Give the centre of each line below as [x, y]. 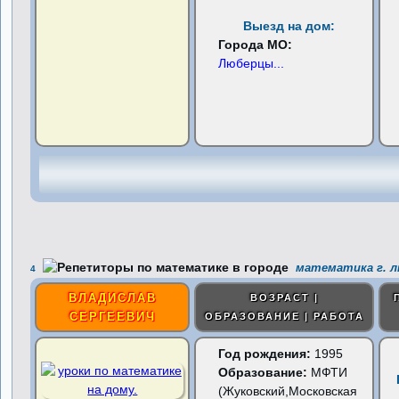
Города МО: [256, 45]
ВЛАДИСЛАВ [112, 298]
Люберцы [246, 63]
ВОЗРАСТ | [284, 297]
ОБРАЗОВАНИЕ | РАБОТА [284, 316]
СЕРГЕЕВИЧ [112, 317]
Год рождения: [265, 354]
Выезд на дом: [289, 26]
